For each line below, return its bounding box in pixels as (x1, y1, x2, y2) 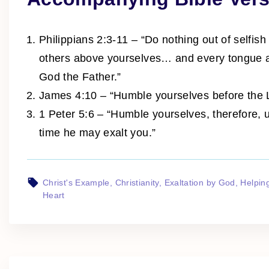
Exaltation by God (164, 177, 235, 187)
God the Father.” (39, 70, 121, 83)
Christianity (115, 177, 159, 187)
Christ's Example (43, 177, 110, 187)
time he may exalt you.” (39, 126, 156, 139)
